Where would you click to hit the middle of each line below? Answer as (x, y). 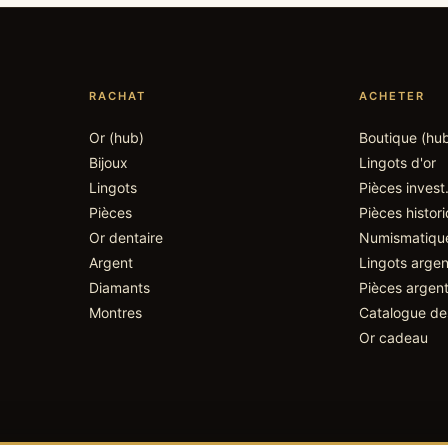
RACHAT (117, 95)
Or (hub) (116, 137)
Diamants (119, 287)
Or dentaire (125, 237)
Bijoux (108, 162)
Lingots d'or (398, 162)
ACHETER (392, 95)
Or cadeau (394, 337)
